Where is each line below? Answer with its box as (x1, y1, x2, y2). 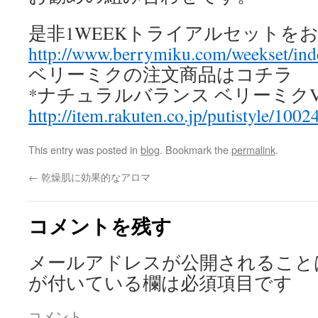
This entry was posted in (28, 142, 141, 157)
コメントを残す (28, 212, 172, 239)
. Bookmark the (160, 142, 231, 157)
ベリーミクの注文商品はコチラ (28, 62, 293, 86)
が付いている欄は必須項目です (28, 270, 292, 295)
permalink (231, 142, 275, 157)
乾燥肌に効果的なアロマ (38, 169, 150, 184)
